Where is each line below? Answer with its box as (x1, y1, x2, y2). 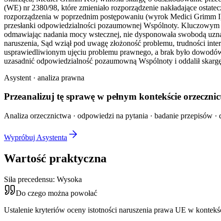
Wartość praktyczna (4, 152, 107, 165)
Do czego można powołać (16, 188, 97, 197)
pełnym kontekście (107, 91, 181, 102)
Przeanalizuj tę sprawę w (4, 91, 104, 102)
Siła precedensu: (4, 175, 57, 184)
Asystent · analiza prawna (4, 73, 84, 82)
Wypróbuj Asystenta (4, 133, 67, 142)
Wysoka (57, 175, 82, 184)
